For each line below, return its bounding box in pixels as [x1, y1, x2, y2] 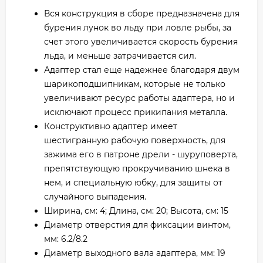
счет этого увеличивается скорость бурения [44, 36, 238, 48]
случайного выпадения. [44, 191, 146, 203]
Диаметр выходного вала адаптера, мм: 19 [44, 248, 225, 259]
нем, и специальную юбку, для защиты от [44, 177, 222, 188]
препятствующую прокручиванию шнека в [44, 163, 230, 174]
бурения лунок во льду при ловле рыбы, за [44, 22, 231, 33]
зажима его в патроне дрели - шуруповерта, [44, 149, 238, 160]
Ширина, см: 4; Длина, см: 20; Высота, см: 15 [44, 205, 228, 217]
